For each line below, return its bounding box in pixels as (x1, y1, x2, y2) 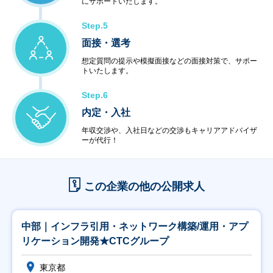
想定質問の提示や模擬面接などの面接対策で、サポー (82, 57, 257, 65)
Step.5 (82, 21, 108, 30)
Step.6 (82, 90, 108, 100)
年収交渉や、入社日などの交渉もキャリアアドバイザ (82, 126, 257, 135)
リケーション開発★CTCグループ (21, 236, 169, 246)
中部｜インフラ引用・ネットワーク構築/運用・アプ (21, 221, 248, 232)
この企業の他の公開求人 (83, 180, 205, 193)
